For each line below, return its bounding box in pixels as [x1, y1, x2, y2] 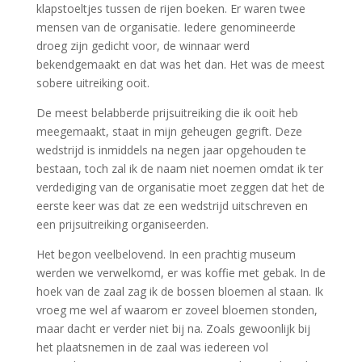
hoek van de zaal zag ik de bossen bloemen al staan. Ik [36, 284, 323, 299]
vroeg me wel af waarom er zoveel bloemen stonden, [36, 302, 318, 318]
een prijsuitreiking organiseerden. [36, 217, 208, 232]
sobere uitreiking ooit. [36, 75, 149, 90]
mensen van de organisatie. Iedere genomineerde [36, 19, 296, 35]
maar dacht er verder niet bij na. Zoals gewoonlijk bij [36, 321, 310, 336]
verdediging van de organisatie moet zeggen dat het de [36, 179, 325, 195]
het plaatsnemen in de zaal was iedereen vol [36, 339, 268, 355]
